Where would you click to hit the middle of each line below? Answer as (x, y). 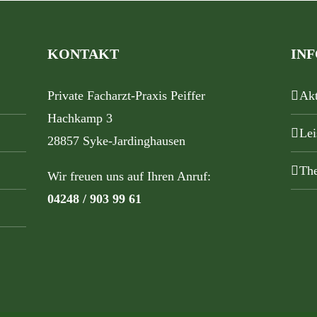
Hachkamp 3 (80, 118)
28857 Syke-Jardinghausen (117, 140)
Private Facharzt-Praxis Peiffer (127, 95)
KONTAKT (83, 53)
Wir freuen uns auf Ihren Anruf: (129, 176)
